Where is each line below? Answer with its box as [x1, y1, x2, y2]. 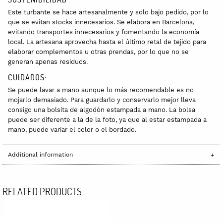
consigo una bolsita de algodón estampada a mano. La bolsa [8, 106, 195, 113]
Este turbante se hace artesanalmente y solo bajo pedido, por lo [8, 8, 209, 16]
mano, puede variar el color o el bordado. [8, 125, 136, 133]
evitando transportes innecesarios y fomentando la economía [8, 28, 199, 36]
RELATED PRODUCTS [2, 184, 82, 198]
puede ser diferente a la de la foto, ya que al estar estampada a [8, 115, 207, 123]
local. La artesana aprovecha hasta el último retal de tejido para [8, 38, 206, 46]
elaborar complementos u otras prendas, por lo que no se [8, 48, 189, 55]
